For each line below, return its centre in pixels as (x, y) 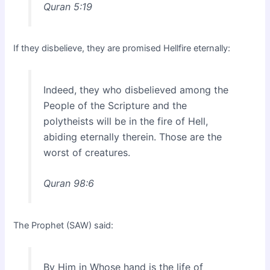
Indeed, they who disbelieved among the (136, 89)
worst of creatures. (86, 152)
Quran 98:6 (68, 184)
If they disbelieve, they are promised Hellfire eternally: (122, 48)
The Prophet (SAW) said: (64, 225)
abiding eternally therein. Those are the (132, 137)
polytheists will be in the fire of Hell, (125, 121)
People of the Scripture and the (115, 105)
